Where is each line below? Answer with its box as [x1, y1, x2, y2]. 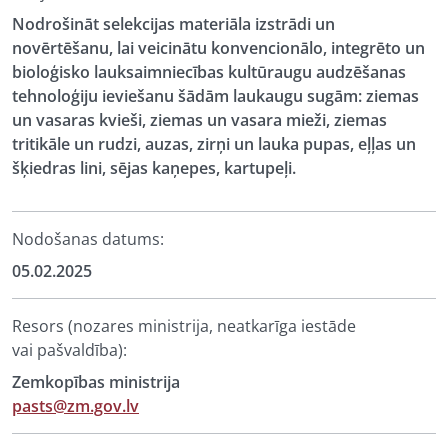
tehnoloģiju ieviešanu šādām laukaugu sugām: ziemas [12, 85, 419, 107]
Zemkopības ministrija [12, 371, 180, 393]
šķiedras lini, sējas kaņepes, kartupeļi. [12, 157, 296, 179]
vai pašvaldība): [12, 339, 127, 361]
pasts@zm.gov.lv [12, 395, 139, 417]
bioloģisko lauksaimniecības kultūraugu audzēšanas [12, 61, 406, 83]
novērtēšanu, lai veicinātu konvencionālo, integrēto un [12, 37, 425, 59]
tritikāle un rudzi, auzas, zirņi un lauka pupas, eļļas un [12, 133, 416, 155]
